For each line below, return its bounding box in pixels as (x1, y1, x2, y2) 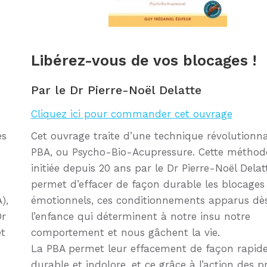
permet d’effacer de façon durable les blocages (30, 178, 265, 191)
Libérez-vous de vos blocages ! (30, 52, 257, 70)
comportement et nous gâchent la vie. (30, 226, 220, 239)
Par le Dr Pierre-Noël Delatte (30, 83, 201, 98)
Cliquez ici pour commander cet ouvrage (30, 108, 232, 120)
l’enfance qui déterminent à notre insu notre (30, 210, 250, 223)
